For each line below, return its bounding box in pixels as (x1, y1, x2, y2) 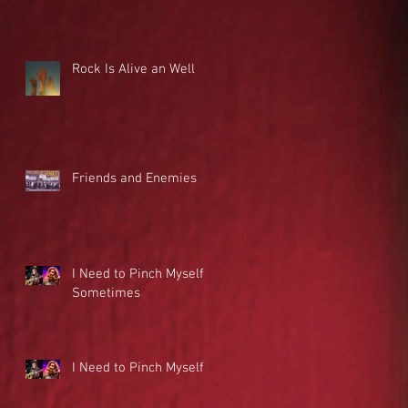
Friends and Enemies (72, 169, 197, 187)
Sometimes (72, 284, 140, 301)
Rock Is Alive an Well (72, 60, 195, 77)
